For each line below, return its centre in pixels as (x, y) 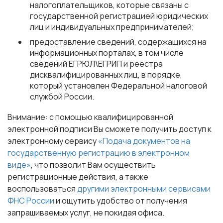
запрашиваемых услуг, (51, 213)
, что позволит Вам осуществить (93, 165)
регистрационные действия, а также (78, 177)
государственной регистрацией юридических (119, 16)
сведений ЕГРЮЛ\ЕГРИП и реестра (96, 64)
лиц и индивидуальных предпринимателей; (112, 27)
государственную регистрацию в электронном (99, 153)
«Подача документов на (144, 141)
